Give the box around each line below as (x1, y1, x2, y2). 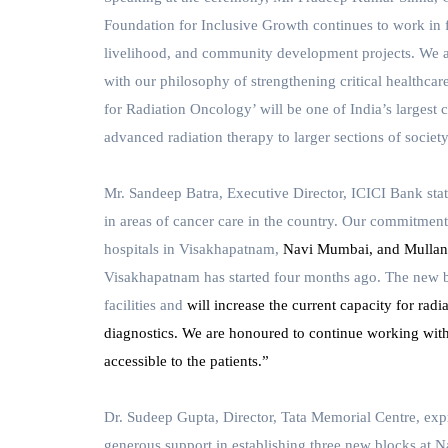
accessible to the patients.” (104, 353, 269, 370)
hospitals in (104, 241, 175, 258)
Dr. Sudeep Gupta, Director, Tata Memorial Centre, (104, 409, 420, 426)
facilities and (104, 297, 183, 314)
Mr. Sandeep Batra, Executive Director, (104, 185, 347, 202)
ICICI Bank (351, 185, 423, 202)
